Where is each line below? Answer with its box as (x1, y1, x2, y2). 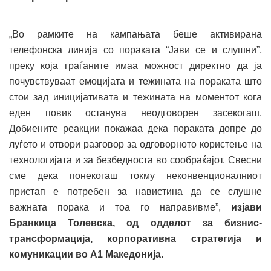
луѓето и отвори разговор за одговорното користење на (9, 139, 262, 149)
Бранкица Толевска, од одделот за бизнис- (9, 217, 262, 228)
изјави (231, 201, 262, 212)
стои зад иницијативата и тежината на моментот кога (9, 91, 262, 102)
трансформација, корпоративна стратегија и (9, 233, 262, 244)
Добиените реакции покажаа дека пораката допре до (9, 123, 262, 134)
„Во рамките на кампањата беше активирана (9, 28, 262, 39)
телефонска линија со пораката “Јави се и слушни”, (9, 44, 262, 55)
